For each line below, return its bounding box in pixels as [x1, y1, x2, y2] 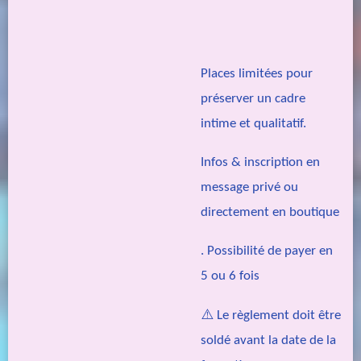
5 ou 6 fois [201, 269, 263, 284]
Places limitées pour [201, 66, 313, 81]
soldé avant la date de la [201, 333, 336, 347]
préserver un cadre [201, 91, 305, 106]
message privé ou [201, 180, 298, 195]
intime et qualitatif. [201, 116, 306, 131]
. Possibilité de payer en [201, 244, 333, 259]
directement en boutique [201, 205, 339, 220]
